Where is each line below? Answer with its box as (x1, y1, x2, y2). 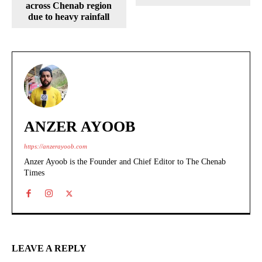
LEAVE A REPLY (12, 243, 87, 253)
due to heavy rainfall (28, 11, 110, 22)
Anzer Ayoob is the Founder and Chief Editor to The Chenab (24, 157, 226, 166)
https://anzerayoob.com (24, 142, 87, 150)
